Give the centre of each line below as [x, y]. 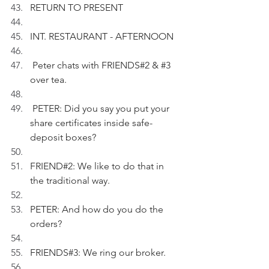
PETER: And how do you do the [98, 209]
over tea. [48, 80]
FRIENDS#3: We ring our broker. [98, 252]
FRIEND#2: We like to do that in [98, 166]
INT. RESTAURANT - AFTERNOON [102, 36]
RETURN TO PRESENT [77, 8]
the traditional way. [70, 180]
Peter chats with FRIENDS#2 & [97, 65]
